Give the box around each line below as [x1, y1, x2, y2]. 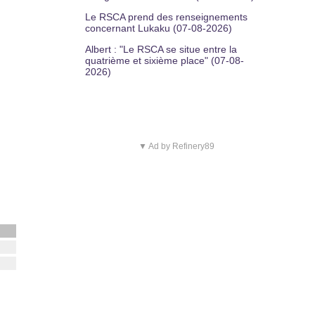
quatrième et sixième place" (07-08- [85, 55, 244, 66]
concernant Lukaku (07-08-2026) [85, 22, 232, 34]
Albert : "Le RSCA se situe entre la [85, 44, 237, 55]
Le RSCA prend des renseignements [85, 11, 247, 22]
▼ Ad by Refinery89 [139, 141, 214, 151]
